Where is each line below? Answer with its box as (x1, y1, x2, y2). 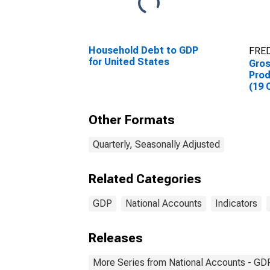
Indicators (215, 198, 257, 209)
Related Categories (89, 172, 201, 186)
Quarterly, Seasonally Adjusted (93, 139, 220, 150)
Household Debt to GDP (89, 45, 198, 56)
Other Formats (89, 113, 175, 127)
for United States (89, 56, 169, 67)
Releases (89, 231, 143, 245)
